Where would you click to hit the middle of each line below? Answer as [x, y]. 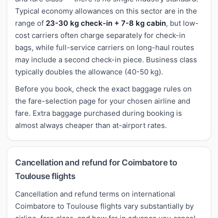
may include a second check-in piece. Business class [106, 59]
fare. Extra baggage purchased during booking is [99, 113]
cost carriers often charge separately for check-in [100, 35]
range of [30, 23]
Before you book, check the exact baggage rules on [103, 89]
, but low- [182, 23]
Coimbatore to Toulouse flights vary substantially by [104, 206]
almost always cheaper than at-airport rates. [91, 125]
